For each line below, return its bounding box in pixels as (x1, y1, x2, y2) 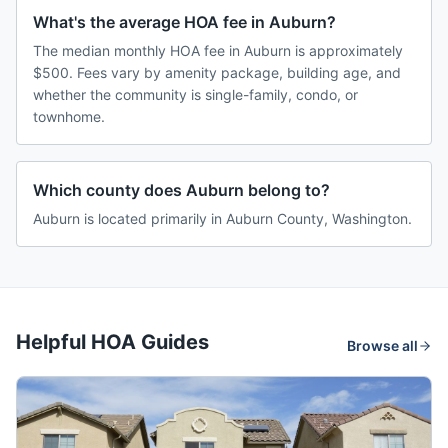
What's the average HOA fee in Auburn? (33, 12, 336, 33)
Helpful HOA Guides (16, 330, 209, 355)
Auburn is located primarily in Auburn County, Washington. (33, 210, 412, 228)
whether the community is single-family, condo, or (33, 86, 358, 104)
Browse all (347, 337, 418, 355)
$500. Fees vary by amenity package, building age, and (33, 64, 401, 82)
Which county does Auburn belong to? (33, 180, 330, 201)
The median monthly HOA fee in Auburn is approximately (33, 42, 403, 60)
